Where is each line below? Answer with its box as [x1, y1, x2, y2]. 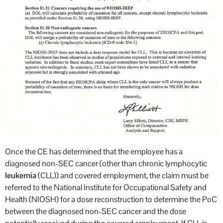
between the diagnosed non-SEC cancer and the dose [5, 206, 186, 217]
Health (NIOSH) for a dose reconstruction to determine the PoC [5, 194, 217, 205]
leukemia [5, 170, 36, 181]
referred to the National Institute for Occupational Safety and [5, 182, 207, 193]
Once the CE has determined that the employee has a [5, 146, 183, 157]
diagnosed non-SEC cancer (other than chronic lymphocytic [5, 158, 207, 169]
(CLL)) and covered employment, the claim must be [36, 170, 209, 181]
